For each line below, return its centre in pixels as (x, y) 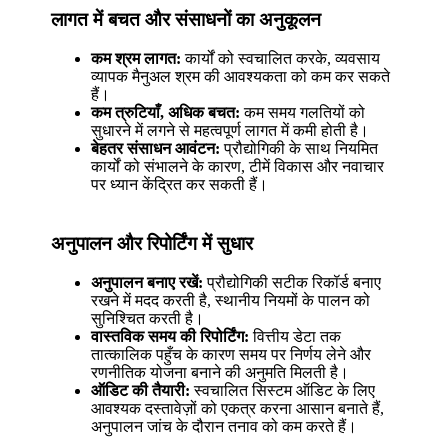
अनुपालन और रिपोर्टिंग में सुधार (152, 243)
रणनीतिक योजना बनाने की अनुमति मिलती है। (220, 372)
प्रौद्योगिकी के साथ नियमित (299, 149)
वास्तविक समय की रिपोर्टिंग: (170, 336)
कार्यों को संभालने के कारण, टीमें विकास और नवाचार (238, 167)
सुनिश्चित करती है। (148, 318)
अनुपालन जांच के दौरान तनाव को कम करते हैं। (224, 426)
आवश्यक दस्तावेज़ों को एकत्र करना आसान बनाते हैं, (238, 408)
